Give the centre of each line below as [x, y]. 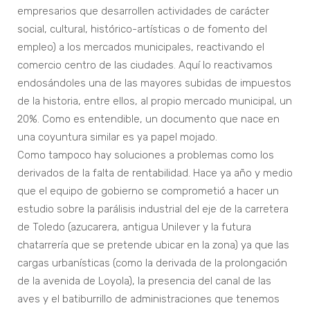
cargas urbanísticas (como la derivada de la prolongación [152, 263]
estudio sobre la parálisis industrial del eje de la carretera [153, 209]
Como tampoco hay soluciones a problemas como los [146, 155]
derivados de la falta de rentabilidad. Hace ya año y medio [155, 173]
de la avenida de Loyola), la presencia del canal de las [144, 281]
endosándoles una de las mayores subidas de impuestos [154, 83]
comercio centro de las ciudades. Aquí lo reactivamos [145, 65]
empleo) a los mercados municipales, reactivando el [141, 47]
